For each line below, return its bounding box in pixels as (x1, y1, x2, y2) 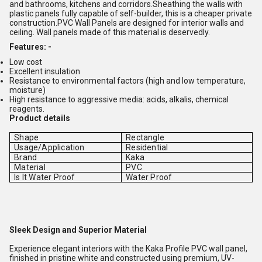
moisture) (9, 85, 46, 95)
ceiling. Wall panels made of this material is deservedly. (9, 27, 210, 37)
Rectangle (126, 132, 164, 142)
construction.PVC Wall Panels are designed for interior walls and (9, 18, 244, 27)
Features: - (9, 42, 51, 52)
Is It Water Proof (14, 172, 75, 182)
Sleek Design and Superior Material (9, 225, 147, 235)
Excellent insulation (9, 66, 80, 76)
